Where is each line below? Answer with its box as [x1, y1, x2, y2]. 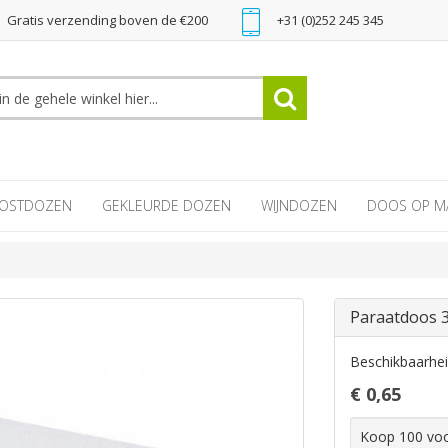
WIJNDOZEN [261, 196, 337, 215]
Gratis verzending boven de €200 [3, 11, 208, 29]
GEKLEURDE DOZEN [102, 196, 231, 215]
